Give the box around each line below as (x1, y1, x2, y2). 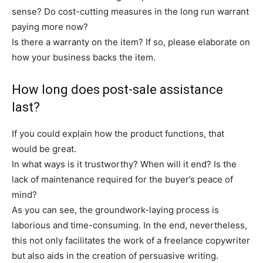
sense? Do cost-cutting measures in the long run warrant (12, 5, 249, 17)
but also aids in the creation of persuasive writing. (12, 249, 218, 261)
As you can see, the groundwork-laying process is (12, 204, 219, 215)
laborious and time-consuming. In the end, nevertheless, (12, 219, 247, 231)
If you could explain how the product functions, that (12, 127, 224, 139)
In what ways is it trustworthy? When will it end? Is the (12, 158, 237, 170)
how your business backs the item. (12, 51, 156, 63)
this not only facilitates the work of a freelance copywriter (12, 234, 250, 246)
